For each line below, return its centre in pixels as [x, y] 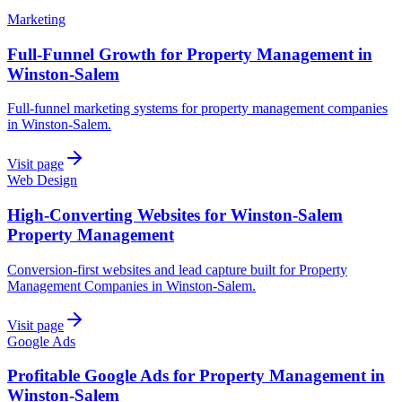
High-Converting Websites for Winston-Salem [175, 214]
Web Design [42, 180]
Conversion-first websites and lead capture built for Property [177, 269]
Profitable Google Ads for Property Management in [196, 376]
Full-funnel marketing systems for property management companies [197, 109]
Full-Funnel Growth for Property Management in [190, 54]
